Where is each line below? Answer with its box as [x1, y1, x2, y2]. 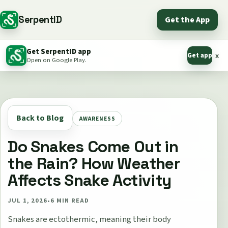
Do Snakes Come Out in [8, 136, 178, 157]
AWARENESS [79, 115, 116, 123]
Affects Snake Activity [8, 170, 172, 191]
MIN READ [54, 196, 90, 206]
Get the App [165, 14, 210, 25]
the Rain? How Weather [8, 153, 180, 174]
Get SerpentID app [26, 46, 92, 57]
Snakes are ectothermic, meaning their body [8, 213, 172, 225]
